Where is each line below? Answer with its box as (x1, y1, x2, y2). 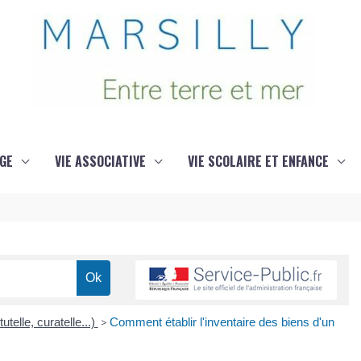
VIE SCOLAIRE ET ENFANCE (187, 151, 329, 171)
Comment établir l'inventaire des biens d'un (109, 315, 334, 330)
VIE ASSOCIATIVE (54, 151, 146, 171)
